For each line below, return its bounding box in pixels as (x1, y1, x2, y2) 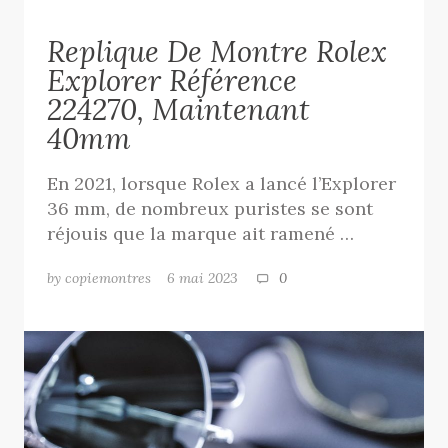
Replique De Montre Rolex (47, 32, 388, 70)
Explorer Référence (47, 61, 298, 99)
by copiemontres (47, 268, 152, 287)
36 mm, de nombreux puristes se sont (47, 196, 374, 220)
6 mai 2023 (167, 268, 255, 287)
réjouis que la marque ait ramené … (47, 221, 355, 245)
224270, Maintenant (47, 90, 311, 128)
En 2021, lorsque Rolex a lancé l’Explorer (47, 171, 397, 195)
